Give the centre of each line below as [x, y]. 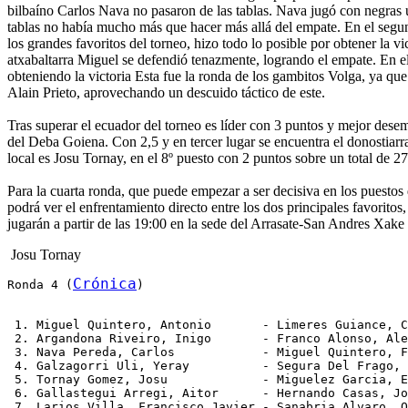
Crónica [105, 284]
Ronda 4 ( [40, 285]
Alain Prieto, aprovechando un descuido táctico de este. [166, 92]
